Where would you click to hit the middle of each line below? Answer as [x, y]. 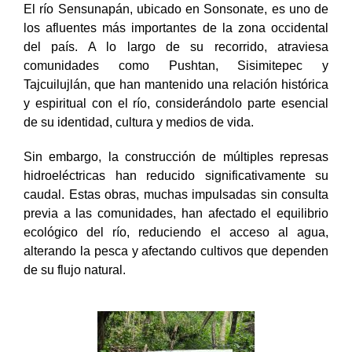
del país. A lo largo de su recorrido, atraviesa [176, 46]
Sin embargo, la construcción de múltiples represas [176, 156]
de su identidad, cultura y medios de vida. [139, 122]
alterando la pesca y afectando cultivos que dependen [176, 251]
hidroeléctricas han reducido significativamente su [176, 175]
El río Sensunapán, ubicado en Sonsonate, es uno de [176, 9]
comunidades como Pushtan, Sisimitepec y [176, 65]
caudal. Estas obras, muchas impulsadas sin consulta [176, 194]
